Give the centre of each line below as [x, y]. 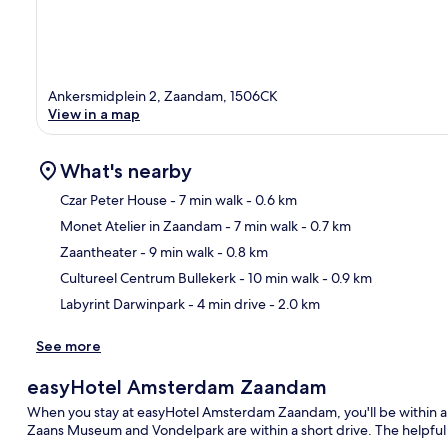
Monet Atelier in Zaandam [141, 225]
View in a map [94, 113]
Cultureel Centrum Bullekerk [148, 277]
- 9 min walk [175, 251]
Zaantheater [98, 251]
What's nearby [126, 170]
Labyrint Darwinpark [122, 303]
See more [68, 345]
